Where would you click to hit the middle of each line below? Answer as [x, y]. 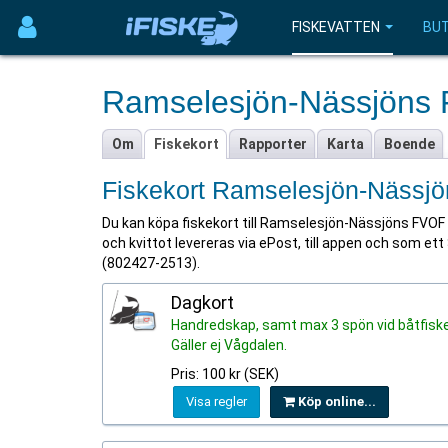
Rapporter [273, 144]
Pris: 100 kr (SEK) [225, 374]
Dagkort [202, 302]
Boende [409, 144]
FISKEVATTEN [336, 27]
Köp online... [335, 401]
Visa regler [216, 401]
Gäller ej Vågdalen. [229, 345]
